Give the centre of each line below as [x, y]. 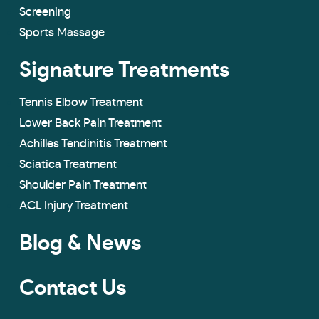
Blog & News [80, 243]
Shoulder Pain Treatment [83, 184]
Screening [45, 11]
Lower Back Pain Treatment [90, 122]
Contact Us [73, 288]
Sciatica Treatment [68, 164]
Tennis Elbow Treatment [81, 102]
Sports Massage [62, 32]
